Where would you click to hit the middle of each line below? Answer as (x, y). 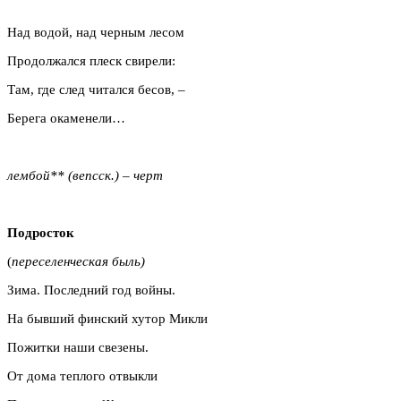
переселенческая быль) (78, 261)
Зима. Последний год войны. (91, 290)
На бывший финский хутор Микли (107, 318)
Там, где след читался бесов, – (96, 89)
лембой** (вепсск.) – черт (85, 175)
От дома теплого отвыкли (82, 375)
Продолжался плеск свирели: (91, 60)
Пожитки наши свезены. (78, 347)
